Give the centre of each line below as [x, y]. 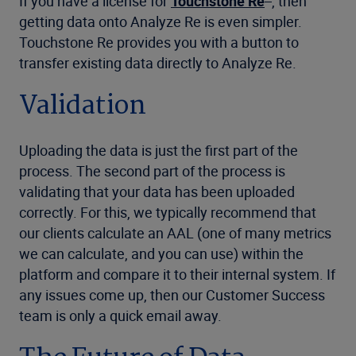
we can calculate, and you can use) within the [161, 253]
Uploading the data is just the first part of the [159, 150]
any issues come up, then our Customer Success [172, 295]
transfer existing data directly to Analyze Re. [158, 63]
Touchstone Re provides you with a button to [159, 42]
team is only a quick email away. [120, 315]
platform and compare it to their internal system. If [177, 274]
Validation [83, 106]
